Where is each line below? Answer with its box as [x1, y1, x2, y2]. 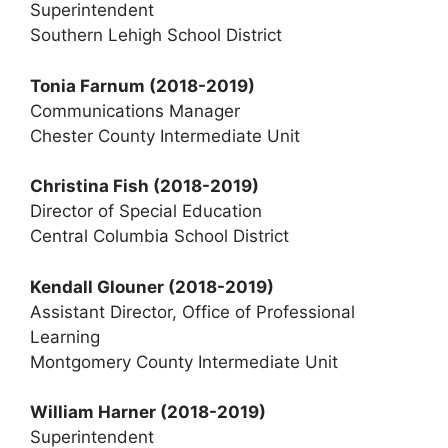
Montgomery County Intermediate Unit [30, 351, 338, 372]
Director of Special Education [30, 201, 262, 221]
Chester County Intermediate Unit [30, 125, 300, 146]
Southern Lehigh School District [30, 25, 282, 45]
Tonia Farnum [30, 75, 149, 96]
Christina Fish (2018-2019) [30, 176, 259, 196]
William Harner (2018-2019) [30, 402, 266, 422]
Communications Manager [30, 100, 240, 121]
